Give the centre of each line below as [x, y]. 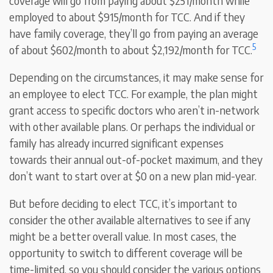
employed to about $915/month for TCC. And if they [127, 17]
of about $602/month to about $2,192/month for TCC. [131, 50]
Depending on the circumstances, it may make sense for [136, 77]
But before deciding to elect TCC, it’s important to [123, 204]
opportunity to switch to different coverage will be [126, 253]
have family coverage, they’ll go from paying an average [134, 34]
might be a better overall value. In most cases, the [123, 236]
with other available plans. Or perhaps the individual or [132, 127]
